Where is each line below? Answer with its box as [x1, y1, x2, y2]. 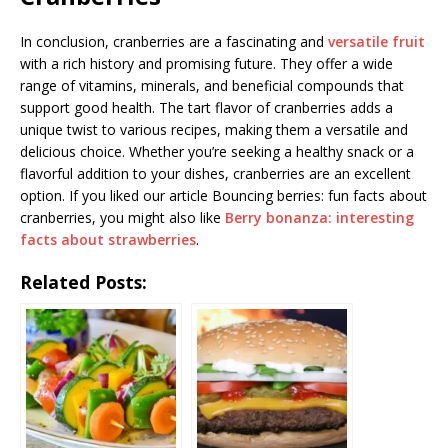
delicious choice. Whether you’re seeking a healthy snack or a [20, 141, 414, 161]
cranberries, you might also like [20, 207, 225, 227]
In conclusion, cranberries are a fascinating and [20, 31, 328, 51]
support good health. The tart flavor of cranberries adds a [20, 97, 393, 117]
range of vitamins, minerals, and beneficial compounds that [20, 75, 404, 95]
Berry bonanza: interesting [225, 207, 414, 227]
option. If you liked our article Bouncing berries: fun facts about [20, 185, 427, 205]
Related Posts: [20, 269, 147, 294]
